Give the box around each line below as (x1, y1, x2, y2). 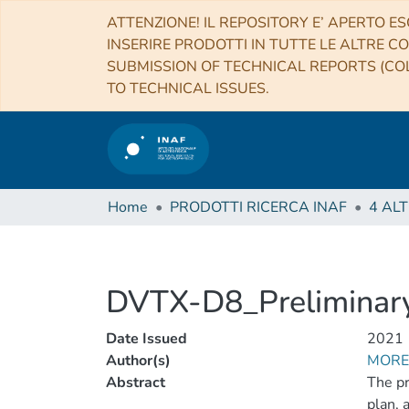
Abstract (106, 372, 165, 393)
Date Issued (106, 329, 187, 349)
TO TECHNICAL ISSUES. (107, 79, 269, 99)
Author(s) (106, 351, 171, 371)
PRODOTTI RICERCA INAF (170, 197, 347, 217)
